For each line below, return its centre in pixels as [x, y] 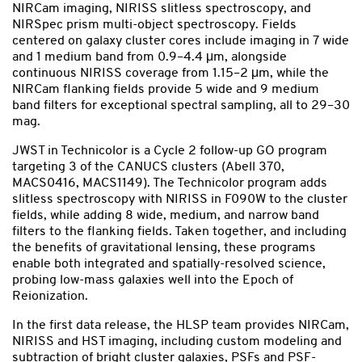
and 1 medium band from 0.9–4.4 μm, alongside [149, 57]
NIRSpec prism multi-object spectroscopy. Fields [154, 25]
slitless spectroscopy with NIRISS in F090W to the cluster [180, 199]
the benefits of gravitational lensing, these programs [164, 248]
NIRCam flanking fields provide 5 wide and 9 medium [166, 89]
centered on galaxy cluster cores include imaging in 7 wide [181, 41]
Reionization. [50, 296]
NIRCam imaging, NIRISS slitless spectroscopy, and [162, 8]
